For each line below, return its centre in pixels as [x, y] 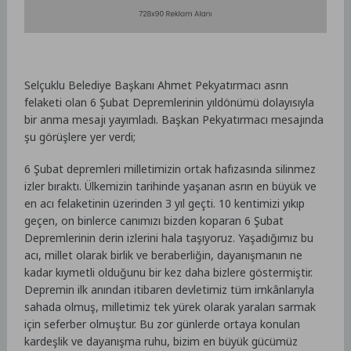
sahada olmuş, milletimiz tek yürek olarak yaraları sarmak [170, 306]
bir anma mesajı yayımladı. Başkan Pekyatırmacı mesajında [174, 120]
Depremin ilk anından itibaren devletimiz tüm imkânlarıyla [170, 289]
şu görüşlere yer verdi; [80, 137]
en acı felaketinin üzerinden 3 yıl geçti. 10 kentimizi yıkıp [165, 203]
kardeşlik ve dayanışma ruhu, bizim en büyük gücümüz [161, 341]
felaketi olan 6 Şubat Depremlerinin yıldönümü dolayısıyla [170, 103]
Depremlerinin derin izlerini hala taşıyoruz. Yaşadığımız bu [169, 237]
